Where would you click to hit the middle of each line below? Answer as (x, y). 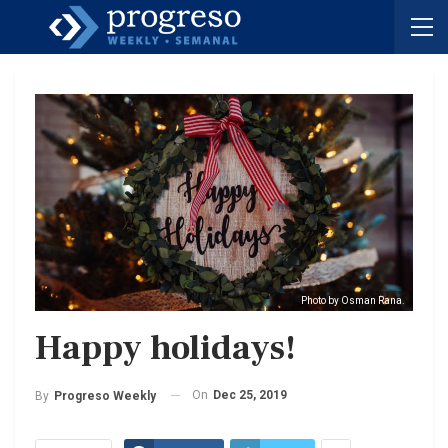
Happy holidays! (165, 348)
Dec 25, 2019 (250, 394)
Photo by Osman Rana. (353, 300)
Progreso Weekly (105, 395)
